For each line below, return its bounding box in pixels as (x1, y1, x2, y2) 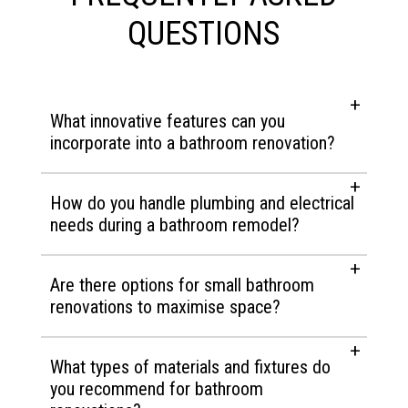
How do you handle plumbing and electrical (49, 192, 354, 215)
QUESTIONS (127, 15, 280, 54)
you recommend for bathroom (49, 378, 263, 401)
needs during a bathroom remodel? (49, 214, 300, 237)
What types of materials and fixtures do (49, 356, 331, 379)
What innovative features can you (49, 110, 285, 133)
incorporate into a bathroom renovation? (49, 132, 335, 155)
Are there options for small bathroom (49, 274, 314, 297)
